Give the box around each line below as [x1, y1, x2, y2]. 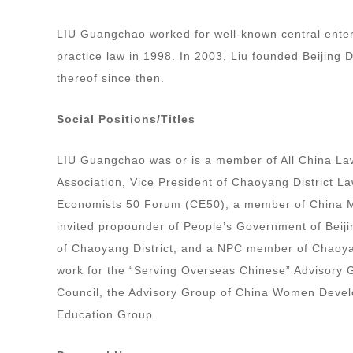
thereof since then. [57, 71, 165, 84]
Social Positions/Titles [57, 112, 199, 125]
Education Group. [57, 307, 157, 321]
